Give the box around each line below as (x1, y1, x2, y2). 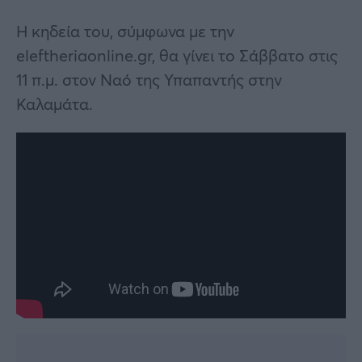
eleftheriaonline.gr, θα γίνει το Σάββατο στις (16, 44, 338, 66)
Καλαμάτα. (16, 92, 93, 115)
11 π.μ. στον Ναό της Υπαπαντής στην (16, 68, 282, 90)
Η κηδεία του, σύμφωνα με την (16, 19, 234, 42)
